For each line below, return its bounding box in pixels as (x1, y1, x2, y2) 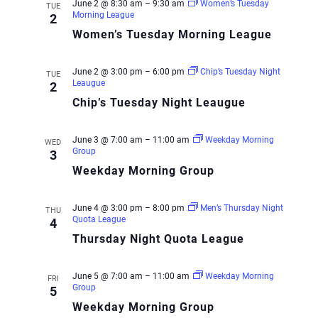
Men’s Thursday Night (199, 203, 283, 213)
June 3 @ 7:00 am (72, 135, 143, 145)
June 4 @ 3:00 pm (72, 203, 143, 213)
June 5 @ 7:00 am (72, 271, 143, 281)
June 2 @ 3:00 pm (72, 67, 143, 77)
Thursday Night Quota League (72, 232, 244, 246)
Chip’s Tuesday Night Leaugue (72, 96, 246, 109)
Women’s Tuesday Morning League (72, 28, 272, 41)
